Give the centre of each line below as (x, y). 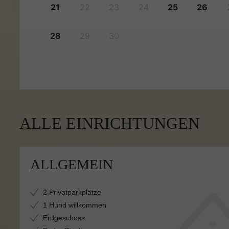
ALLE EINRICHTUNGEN (110, 123)
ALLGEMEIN (72, 164)
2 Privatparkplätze (72, 192)
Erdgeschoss (64, 218)
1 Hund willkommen (75, 205)
